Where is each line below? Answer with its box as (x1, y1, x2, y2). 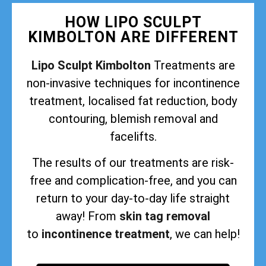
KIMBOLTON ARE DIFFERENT (27, 28, 239, 46)
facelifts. (109, 129, 157, 144)
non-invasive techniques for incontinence (26, 76, 240, 91)
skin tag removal (119, 209, 210, 224)
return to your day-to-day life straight (36, 191, 230, 206)
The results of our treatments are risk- (32, 156, 234, 170)
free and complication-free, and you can (29, 173, 237, 188)
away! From (56, 209, 119, 224)
